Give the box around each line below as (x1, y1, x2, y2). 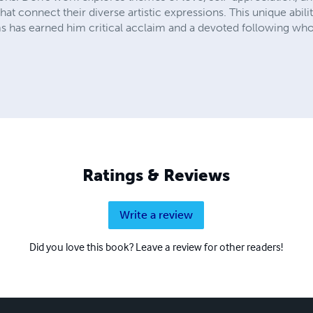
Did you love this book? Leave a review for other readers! (29, 240, 284, 254)
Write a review (119, 208, 194, 222)
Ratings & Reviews (82, 165, 231, 186)
